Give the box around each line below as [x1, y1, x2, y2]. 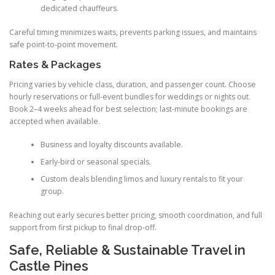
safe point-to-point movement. [9, 39, 118, 50]
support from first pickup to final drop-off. [9, 222, 157, 233]
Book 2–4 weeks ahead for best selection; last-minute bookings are [9, 103, 247, 114]
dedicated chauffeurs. [40, 3, 118, 14]
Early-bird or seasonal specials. [40, 157, 151, 168]
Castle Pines [9, 257, 88, 274]
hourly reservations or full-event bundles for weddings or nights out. [9, 91, 250, 102]
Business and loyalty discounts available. [40, 139, 183, 150]
